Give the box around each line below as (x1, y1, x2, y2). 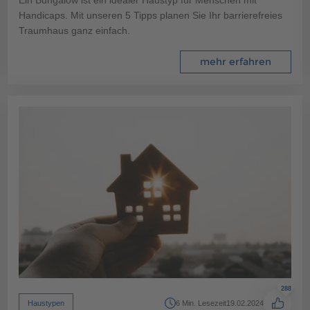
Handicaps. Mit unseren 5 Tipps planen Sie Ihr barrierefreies (18, 9, 282, 21)
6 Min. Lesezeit (176, 298, 227, 307)
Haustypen (27, 298, 64, 307)
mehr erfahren (200, 55, 272, 69)
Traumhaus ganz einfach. (18, 24, 130, 36)
